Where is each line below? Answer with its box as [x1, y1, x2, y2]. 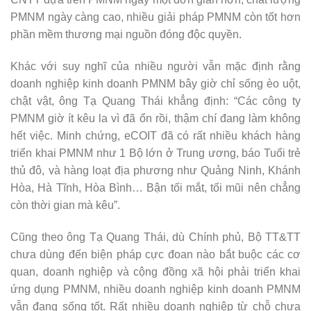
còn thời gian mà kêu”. [10, 199, 120, 211]
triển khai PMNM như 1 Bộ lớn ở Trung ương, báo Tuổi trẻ [10, 146, 301, 159]
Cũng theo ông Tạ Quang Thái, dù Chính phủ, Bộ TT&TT [10, 230, 301, 243]
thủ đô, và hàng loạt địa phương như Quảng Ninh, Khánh [10, 164, 301, 176]
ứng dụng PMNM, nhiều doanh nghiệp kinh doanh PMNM [10, 283, 301, 295]
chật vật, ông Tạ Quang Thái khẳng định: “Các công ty [10, 94, 301, 107]
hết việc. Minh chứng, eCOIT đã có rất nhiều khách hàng [10, 129, 301, 142]
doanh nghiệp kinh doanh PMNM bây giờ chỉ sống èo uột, [10, 77, 301, 90]
